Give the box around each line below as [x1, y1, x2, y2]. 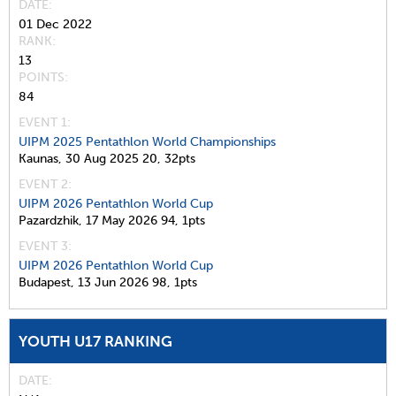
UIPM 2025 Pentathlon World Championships [19, 134, 276, 149]
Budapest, [19, 275, 74, 290]
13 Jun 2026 [78, 275, 148, 290]
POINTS [19, 70, 65, 85]
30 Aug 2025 [65, 151, 139, 166]
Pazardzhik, [19, 213, 82, 228]
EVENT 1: [19, 115, 71, 130]
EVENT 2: [19, 177, 72, 192]
